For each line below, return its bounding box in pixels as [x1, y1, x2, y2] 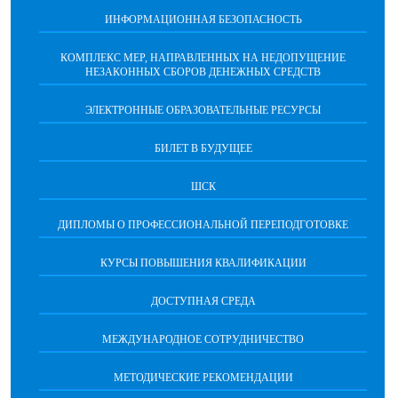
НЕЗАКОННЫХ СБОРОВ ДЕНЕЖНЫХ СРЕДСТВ [85, 66, 321, 79]
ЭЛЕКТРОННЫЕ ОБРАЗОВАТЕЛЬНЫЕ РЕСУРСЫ [85, 104, 321, 117]
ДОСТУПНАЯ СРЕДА [150, 295, 256, 308]
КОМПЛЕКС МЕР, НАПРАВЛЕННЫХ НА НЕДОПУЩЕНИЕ [60, 52, 346, 65]
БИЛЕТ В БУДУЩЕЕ [154, 142, 252, 155]
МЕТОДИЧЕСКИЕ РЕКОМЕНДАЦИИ [113, 371, 293, 385]
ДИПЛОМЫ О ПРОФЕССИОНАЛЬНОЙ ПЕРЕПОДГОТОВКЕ [58, 219, 348, 232]
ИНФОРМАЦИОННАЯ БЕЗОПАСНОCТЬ [104, 13, 302, 27]
